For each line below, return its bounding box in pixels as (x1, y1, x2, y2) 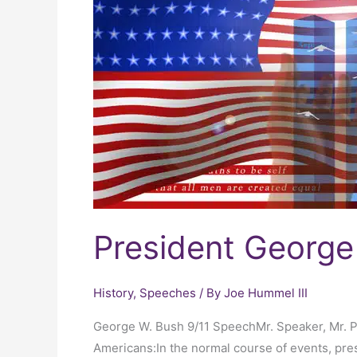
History (93, 284, 133, 300)
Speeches (139, 284, 196, 300)
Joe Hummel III (224, 284, 308, 300)
